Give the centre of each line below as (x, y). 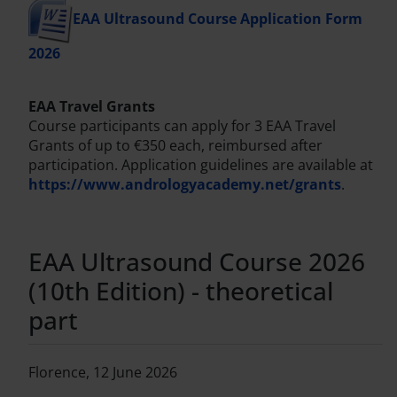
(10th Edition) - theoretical (181, 290)
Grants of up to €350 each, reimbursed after (175, 145)
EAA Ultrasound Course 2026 (197, 261)
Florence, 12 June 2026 (103, 372)
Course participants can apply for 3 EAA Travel (182, 125)
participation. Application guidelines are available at (201, 164)
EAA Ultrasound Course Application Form (218, 19)
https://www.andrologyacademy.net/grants (185, 184)
